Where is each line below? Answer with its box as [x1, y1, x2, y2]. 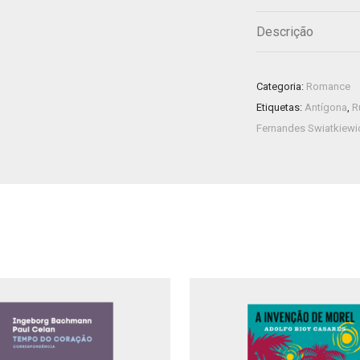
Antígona [305, 101, 347, 113]
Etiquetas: [256, 101, 305, 113]
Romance [306, 80, 350, 92]
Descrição [256, 24, 313, 39]
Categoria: [256, 80, 306, 92]
